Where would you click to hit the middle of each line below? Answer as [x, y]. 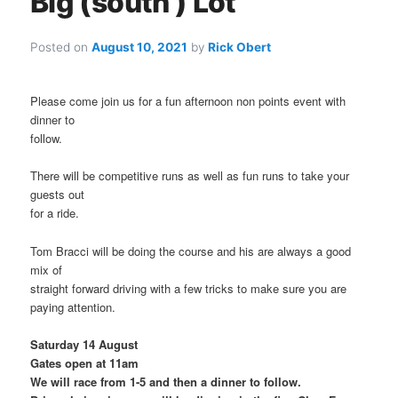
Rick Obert [240, 48]
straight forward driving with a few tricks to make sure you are [189, 288]
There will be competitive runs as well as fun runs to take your [190, 176]
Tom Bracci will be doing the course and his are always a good [191, 251]
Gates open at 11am [85, 362]
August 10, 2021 [140, 48]
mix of [47, 269]
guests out [58, 195]
